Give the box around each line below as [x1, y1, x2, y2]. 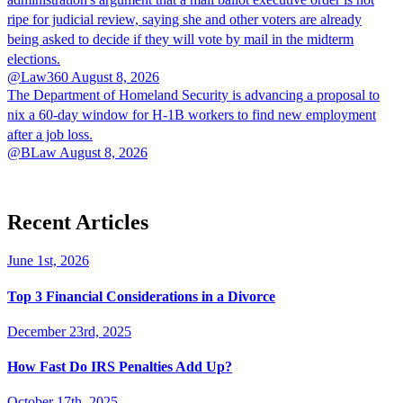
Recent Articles [7, 210, 148, 235]
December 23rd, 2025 [7, 323, 131, 339]
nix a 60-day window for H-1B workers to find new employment [7, 107, 376, 123]
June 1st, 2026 [7, 253, 89, 269]
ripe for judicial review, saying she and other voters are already [7, 12, 362, 28]
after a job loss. [7, 127, 93, 143]
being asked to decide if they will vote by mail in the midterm [7, 31, 354, 48]
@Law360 [7, 69, 68, 85]
